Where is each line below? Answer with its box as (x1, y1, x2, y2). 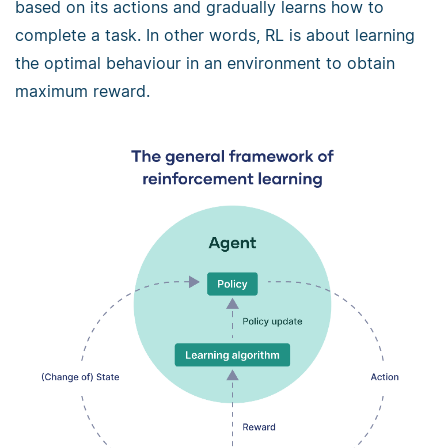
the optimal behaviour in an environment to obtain (15, 53, 395, 74)
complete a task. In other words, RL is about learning (15, 25, 415, 46)
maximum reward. (15, 81, 150, 102)
